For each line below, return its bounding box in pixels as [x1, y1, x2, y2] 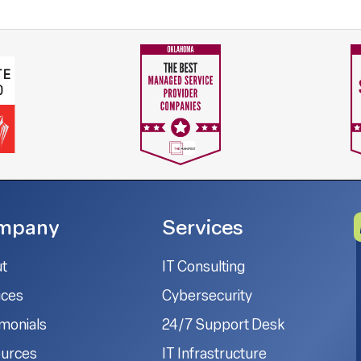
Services [162, 219, 244, 240]
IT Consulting [162, 260, 246, 276]
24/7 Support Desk [162, 318, 285, 334]
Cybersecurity [162, 289, 253, 305]
